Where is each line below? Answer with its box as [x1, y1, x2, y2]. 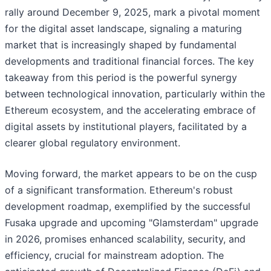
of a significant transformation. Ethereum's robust [5, 184, 233, 197]
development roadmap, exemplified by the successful [5, 200, 250, 213]
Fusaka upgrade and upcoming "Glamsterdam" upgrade [5, 217, 258, 229]
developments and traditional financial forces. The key [5, 55, 254, 68]
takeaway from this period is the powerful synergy [5, 71, 237, 84]
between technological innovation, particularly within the [5, 88, 265, 100]
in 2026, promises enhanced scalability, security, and [5, 233, 246, 246]
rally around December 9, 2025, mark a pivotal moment [5, 6, 260, 19]
